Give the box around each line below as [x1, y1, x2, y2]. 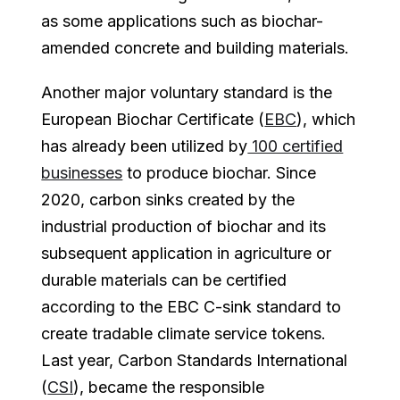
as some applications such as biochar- [41, 11, 324, 30]
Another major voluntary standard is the [41, 82, 333, 102]
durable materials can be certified [41, 270, 287, 289]
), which [296, 109, 356, 129]
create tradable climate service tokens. [41, 323, 327, 343]
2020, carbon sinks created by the [41, 189, 296, 209]
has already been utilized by [41, 136, 248, 155]
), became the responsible [73, 377, 265, 396]
